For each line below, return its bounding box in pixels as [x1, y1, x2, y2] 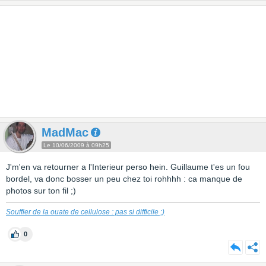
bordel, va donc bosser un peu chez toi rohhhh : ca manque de [6, 174, 242, 183]
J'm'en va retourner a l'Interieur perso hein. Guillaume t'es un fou [6, 162, 250, 172]
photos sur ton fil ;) [6, 186, 76, 195]
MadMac [42, 126, 88, 139]
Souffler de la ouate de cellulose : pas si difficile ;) [6, 208, 164, 216]
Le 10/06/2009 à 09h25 [43, 142, 109, 148]
